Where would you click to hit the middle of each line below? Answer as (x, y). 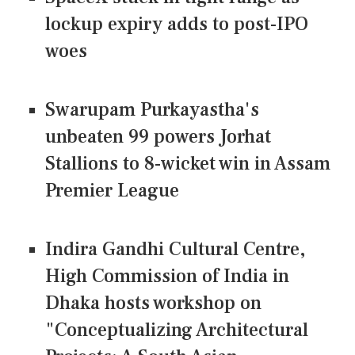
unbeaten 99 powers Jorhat (158, 137)
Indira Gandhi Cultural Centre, (175, 250)
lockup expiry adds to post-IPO (177, 25)
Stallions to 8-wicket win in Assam (188, 164)
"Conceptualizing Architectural (177, 330)
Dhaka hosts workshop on (153, 303)
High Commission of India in (167, 277)
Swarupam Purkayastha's (152, 110)
